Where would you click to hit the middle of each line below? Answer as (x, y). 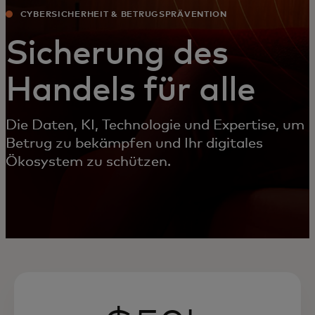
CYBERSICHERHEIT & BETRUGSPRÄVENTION (123, 15)
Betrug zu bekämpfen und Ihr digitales (134, 143)
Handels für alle (130, 91)
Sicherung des (117, 54)
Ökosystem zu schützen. (88, 162)
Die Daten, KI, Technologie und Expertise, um (155, 125)
